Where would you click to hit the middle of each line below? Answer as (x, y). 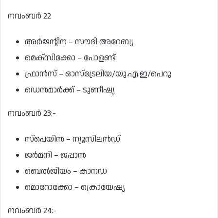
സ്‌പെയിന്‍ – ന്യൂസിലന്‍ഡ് (73, 139)
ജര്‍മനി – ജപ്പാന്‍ (55, 155)
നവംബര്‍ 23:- (33, 113)
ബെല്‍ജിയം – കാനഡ (66, 171)
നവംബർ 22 (29, 16)
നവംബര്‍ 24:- (33, 210)
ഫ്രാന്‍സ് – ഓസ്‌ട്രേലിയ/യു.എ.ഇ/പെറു (98, 74)
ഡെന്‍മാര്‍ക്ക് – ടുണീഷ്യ (71, 90)
